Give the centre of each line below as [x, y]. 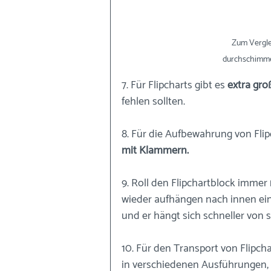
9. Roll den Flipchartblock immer [196, 183]
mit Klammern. [155, 151]
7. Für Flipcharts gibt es [175, 85]
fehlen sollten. [155, 102]
